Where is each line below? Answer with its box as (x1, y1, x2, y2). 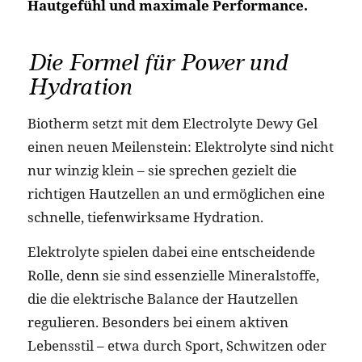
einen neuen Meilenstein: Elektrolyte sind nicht (27, 137, 334, 156)
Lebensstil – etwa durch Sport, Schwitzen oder (27, 336, 326, 356)
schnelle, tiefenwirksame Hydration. (27, 207, 263, 226)
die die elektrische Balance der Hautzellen (27, 289, 298, 309)
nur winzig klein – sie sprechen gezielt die (27, 160, 297, 179)
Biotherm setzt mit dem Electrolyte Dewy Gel (27, 113, 318, 133)
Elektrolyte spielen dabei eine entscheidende (27, 242, 315, 262)
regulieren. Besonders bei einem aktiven (27, 313, 288, 332)
